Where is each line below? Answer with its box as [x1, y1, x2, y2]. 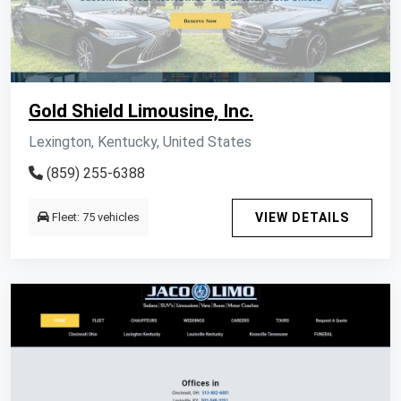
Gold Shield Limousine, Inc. [29, 100, 253, 122]
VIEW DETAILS [255, 210, 349, 225]
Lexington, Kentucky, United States [29, 133, 252, 150]
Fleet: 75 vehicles [49, 210, 140, 224]
